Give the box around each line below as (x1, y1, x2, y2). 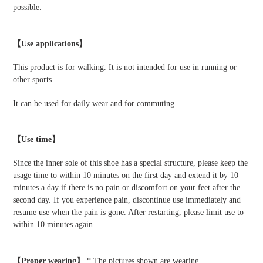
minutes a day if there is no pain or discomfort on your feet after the (13, 183, 240, 193)
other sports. (13, 75, 54, 85)
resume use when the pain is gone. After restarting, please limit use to (13, 208, 244, 217)
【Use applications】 (13, 39, 87, 48)
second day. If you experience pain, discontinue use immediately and (13, 195, 241, 205)
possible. (13, 3, 42, 12)
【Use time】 (13, 134, 60, 144)
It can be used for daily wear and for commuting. (13, 99, 177, 108)
